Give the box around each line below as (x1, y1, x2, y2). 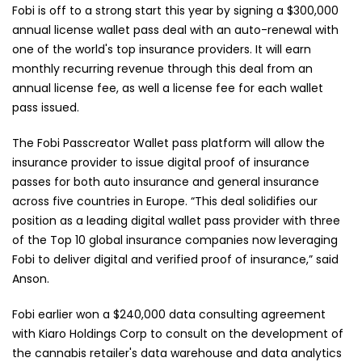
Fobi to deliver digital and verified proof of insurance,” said (12, 250, 339, 267)
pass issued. (12, 99, 79, 116)
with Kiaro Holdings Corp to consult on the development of (12, 325, 343, 342)
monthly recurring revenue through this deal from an (12, 60, 313, 77)
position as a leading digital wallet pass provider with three (12, 212, 340, 229)
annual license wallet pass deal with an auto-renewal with (12, 21, 339, 38)
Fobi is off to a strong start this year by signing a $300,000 (12, 2, 339, 19)
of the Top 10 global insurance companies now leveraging (12, 231, 338, 248)
